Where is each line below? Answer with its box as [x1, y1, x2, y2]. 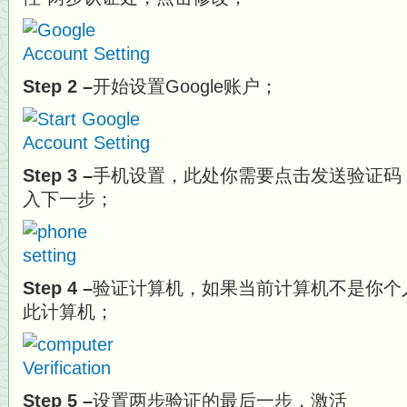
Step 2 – [23, 76, 93, 96]
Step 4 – [23, 278, 93, 298]
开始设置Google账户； [93, 76, 278, 96]
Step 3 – [23, 165, 93, 185]
